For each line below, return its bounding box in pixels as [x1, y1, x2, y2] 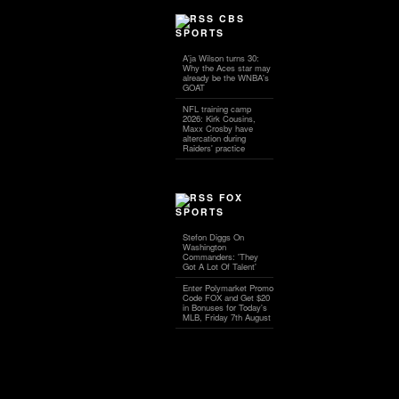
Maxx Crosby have [183, 121, 253, 134]
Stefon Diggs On [183, 230, 244, 243]
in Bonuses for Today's [183, 300, 267, 313]
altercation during [183, 131, 246, 144]
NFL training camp [183, 102, 251, 115]
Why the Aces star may [183, 61, 271, 74]
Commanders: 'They [183, 249, 258, 263]
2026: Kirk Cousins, [183, 111, 256, 125]
